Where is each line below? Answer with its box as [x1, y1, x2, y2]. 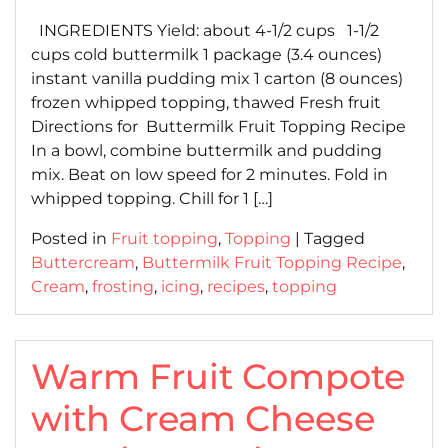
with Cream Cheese [31, 397, 375, 440]
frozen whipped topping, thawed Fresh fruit [31, 93, 381, 112]
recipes [207, 277, 265, 296]
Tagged [304, 229, 365, 248]
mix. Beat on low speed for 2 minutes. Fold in [31, 165, 388, 184]
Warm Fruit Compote [31, 355, 405, 398]
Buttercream [31, 253, 135, 272]
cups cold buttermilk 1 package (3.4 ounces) [31, 45, 382, 64]
